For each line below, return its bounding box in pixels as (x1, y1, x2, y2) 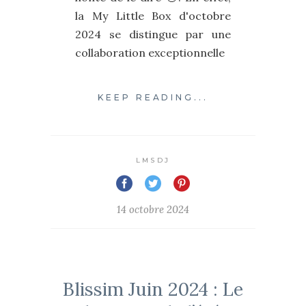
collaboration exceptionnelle (75, 46, 225, 60)
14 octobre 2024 (117, 202, 189, 216)
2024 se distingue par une (75, 27, 231, 42)
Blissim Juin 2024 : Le (63, 277, 243, 301)
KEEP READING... (97, 92, 209, 102)
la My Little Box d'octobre (75, 9, 231, 23)
